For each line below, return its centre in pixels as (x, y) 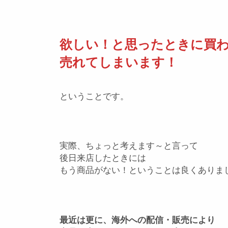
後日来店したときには (103, 158)
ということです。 (94, 96)
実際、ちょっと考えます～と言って (129, 146)
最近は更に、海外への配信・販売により (137, 220)
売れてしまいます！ (119, 62)
